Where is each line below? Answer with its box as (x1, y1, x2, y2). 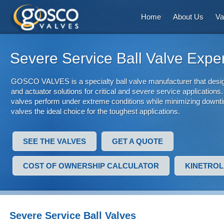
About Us (173, 12, 203, 21)
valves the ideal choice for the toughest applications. (11, 107, 180, 115)
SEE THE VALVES (23, 137, 86, 145)
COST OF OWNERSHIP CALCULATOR (23, 161, 159, 170)
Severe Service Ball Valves (9, 210, 136, 221)
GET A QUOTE (112, 137, 163, 145)
